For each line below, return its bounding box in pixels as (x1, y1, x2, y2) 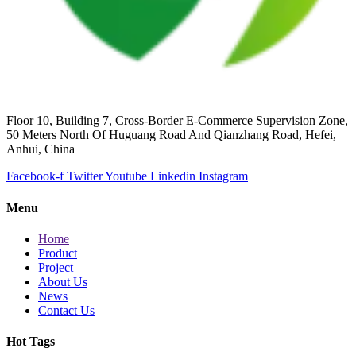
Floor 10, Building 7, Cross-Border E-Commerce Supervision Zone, (6, 114, 348, 128)
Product (38, 246, 77, 260)
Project (38, 260, 73, 274)
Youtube (105, 169, 147, 184)
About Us (38, 274, 87, 288)
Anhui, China (6, 142, 75, 157)
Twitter (67, 169, 103, 184)
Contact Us (38, 303, 95, 317)
